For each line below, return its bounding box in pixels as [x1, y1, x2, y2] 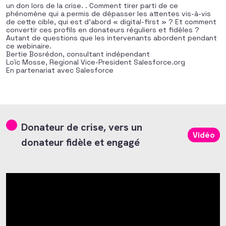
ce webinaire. [6, 41, 51, 50]
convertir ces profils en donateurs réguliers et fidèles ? [6, 25, 199, 34]
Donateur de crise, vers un [21, 121, 142, 134]
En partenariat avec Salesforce [6, 66, 114, 75]
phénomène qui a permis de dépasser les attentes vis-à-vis [6, 9, 211, 18]
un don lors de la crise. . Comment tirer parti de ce [6, 1, 178, 10]
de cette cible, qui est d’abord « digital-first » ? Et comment [6, 17, 216, 26]
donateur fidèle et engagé [21, 136, 140, 149]
